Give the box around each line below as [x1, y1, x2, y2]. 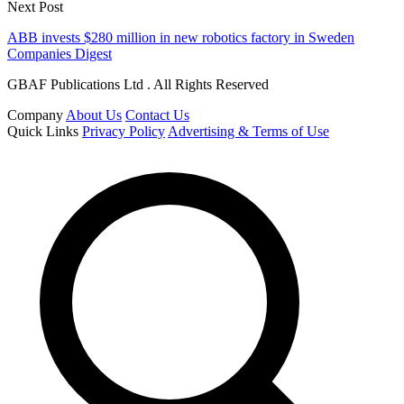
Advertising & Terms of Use [168, 124, 329, 140]
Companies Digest [7, 46, 112, 62]
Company [7, 107, 63, 124]
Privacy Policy [82, 124, 165, 140]
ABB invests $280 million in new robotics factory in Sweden [7, 30, 354, 46]
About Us [66, 107, 122, 124]
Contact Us [125, 107, 189, 124]
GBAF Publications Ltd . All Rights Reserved [7, 77, 269, 93]
